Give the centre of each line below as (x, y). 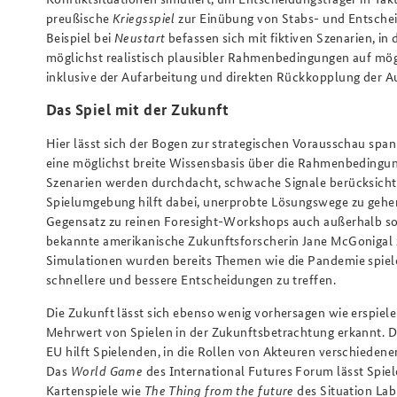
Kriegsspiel (144, 18)
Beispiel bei (80, 38)
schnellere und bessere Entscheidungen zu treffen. (193, 279)
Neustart (140, 38)
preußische (79, 18)
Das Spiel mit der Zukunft (138, 110)
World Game (107, 370)
